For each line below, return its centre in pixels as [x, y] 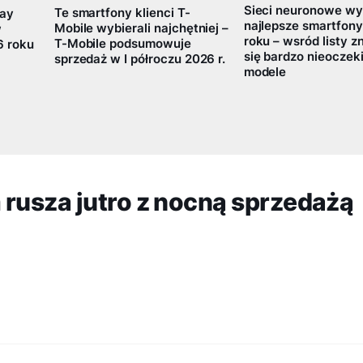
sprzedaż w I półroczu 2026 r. [140, 60]
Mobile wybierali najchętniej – [141, 29]
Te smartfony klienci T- [122, 13]
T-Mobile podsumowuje [122, 44]
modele [265, 73]
